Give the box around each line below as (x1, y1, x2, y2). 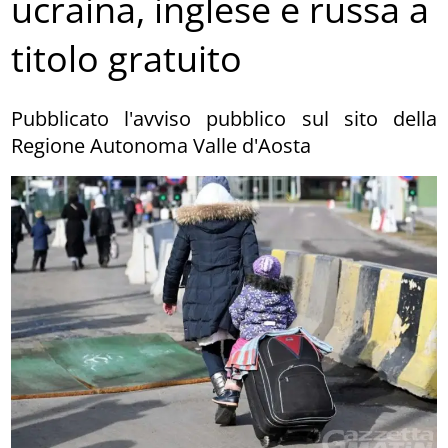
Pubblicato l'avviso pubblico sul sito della (11, 104, 437, 132)
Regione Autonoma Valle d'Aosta (11, 131, 312, 159)
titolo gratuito (11, 34, 243, 84)
